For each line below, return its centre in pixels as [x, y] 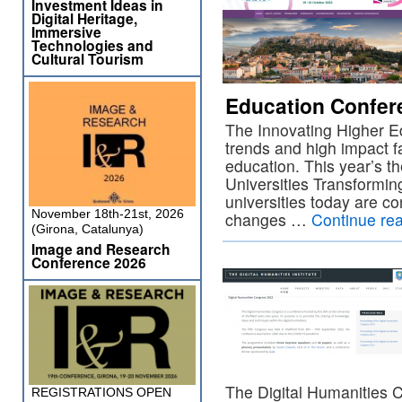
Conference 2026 [89, 262]
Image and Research [101, 249]
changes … [268, 219]
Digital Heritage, [84, 18]
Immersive [66, 32]
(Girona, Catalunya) [87, 229]
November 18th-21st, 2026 [108, 214]
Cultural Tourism [87, 59]
